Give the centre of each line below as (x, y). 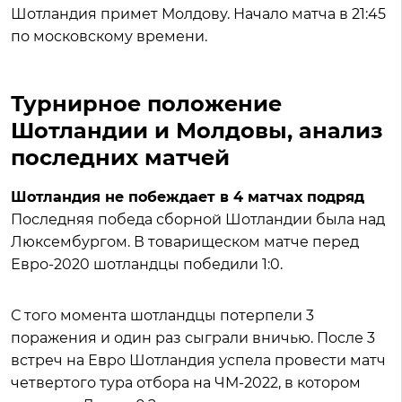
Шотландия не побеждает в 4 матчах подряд (188, 197)
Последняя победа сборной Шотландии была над (198, 219)
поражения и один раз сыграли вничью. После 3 (193, 338)
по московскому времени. (109, 36)
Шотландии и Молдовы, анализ (197, 131)
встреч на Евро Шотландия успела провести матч (198, 360)
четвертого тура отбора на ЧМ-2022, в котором (186, 383)
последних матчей (120, 157)
